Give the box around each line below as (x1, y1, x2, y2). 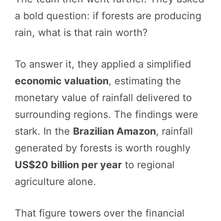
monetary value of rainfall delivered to (15, 91, 192, 104)
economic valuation (15, 74, 109, 87)
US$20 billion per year (15, 158, 122, 171)
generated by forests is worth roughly (15, 142, 190, 154)
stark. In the (15, 125, 73, 137)
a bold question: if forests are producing (15, 9, 201, 22)
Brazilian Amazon (73, 125, 156, 137)
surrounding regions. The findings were (15, 108, 198, 120)
